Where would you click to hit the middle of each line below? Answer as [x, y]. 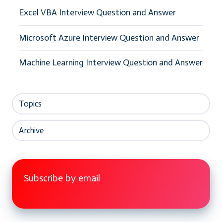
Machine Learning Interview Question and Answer [111, 63]
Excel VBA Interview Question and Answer [97, 13]
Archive [31, 131]
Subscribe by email [62, 178]
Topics [30, 104]
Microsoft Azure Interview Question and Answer [109, 37]
